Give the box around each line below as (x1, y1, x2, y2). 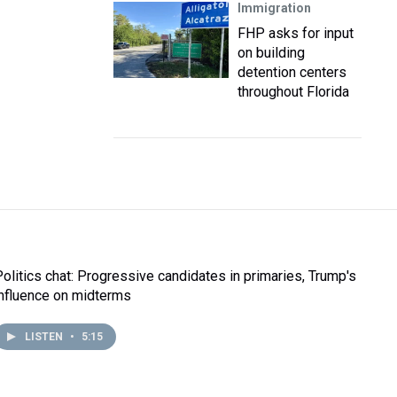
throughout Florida (237, 83, 349, 100)
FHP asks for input (237, 25, 354, 42)
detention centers (237, 64, 346, 81)
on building (237, 44, 305, 61)
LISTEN (25, 331, 66, 343)
